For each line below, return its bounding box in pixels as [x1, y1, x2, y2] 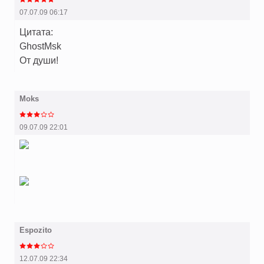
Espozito [19, 226, 52, 235]
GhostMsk [19, 41, 61, 52]
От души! [19, 55, 58, 66]
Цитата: [19, 27, 53, 38]
